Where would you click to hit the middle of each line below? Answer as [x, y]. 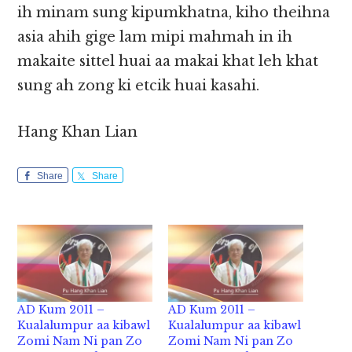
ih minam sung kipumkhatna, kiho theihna [174, 13]
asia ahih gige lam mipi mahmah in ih [155, 37]
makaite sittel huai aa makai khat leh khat [168, 62]
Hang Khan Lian [78, 132]
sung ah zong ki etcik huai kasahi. [139, 86]
